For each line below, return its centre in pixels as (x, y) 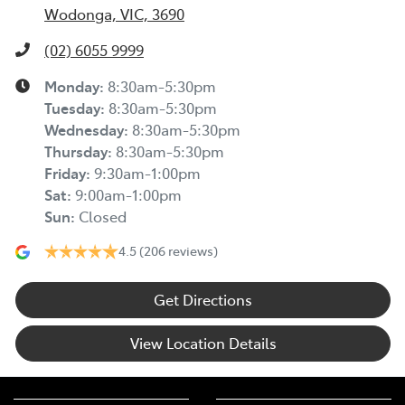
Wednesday (84, 130)
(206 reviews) (179, 251)
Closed (103, 217)
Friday (65, 173)
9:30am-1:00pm (147, 173)
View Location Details (203, 343)
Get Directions (203, 300)
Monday (72, 86)
